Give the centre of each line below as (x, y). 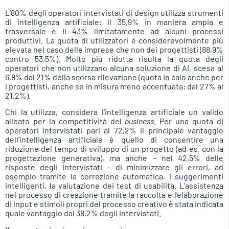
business (140, 121)
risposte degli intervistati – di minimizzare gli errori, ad (114, 167)
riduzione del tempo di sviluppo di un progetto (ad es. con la (114, 149)
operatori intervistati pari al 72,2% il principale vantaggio (114, 130)
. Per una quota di (189, 121)
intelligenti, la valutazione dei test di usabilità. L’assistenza (114, 186)
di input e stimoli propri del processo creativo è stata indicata (114, 204)
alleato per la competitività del (65, 121)
